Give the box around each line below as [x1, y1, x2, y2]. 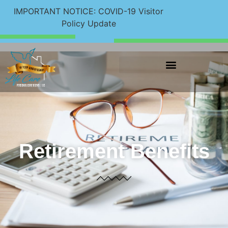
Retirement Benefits [18, 139, 210, 162]
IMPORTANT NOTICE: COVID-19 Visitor [14, 6, 164, 16]
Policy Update [61, 18, 116, 28]
